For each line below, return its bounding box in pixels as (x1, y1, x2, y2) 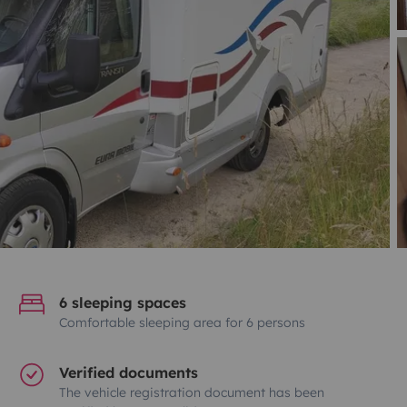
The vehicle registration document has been (59, 383, 325, 401)
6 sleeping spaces (59, 293, 187, 312)
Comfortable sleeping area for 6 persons (59, 313, 306, 331)
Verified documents (59, 362, 199, 382)
